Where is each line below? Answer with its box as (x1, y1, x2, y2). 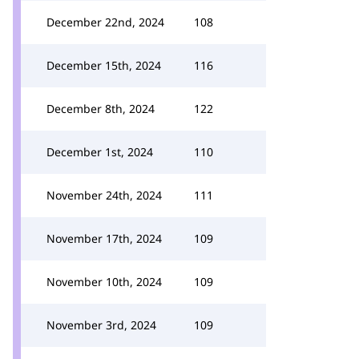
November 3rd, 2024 (46, 317, 156, 333)
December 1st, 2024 (46, 144, 153, 159)
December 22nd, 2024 (46, 14, 164, 30)
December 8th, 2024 (46, 101, 155, 116)
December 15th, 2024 (46, 58, 161, 73)
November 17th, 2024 (46, 231, 162, 246)
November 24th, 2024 (46, 188, 162, 203)
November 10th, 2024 (46, 274, 162, 289)
